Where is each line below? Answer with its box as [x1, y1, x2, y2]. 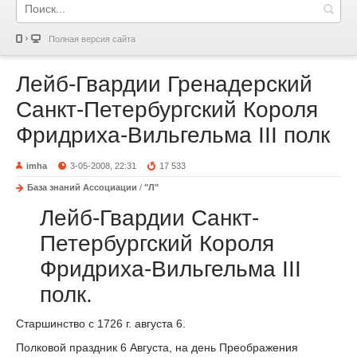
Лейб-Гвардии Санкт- [40, 206, 259, 230]
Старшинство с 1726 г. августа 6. [16, 316, 186, 330]
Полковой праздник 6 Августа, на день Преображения [16, 340, 298, 354]
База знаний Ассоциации [27, 182, 137, 192]
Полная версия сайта [49, 34, 135, 44]
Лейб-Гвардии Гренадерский [16, 72, 312, 96]
